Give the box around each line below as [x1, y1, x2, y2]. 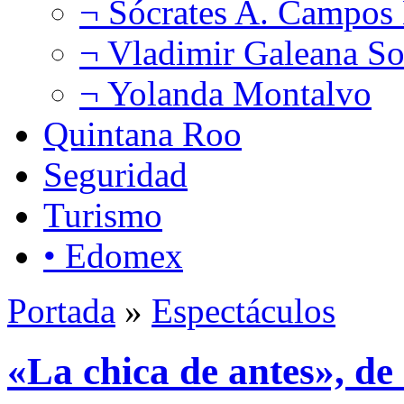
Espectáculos [151, 290, 335, 330]
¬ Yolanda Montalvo [79, 73, 372, 113]
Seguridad [43, 154, 188, 194]
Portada [7, 290, 115, 330]
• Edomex [43, 235, 183, 275]
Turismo [43, 195, 162, 234]
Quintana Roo [43, 114, 242, 153]
